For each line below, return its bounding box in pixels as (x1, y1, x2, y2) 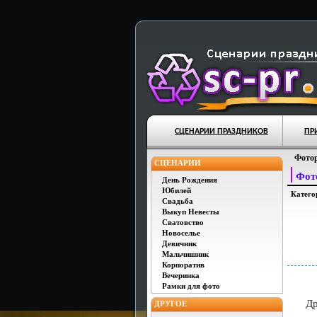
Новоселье (162, 229, 200, 237)
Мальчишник (162, 250, 209, 258)
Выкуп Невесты (162, 207, 219, 216)
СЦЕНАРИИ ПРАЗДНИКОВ (175, 127, 268, 136)
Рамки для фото (162, 282, 220, 290)
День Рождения (162, 175, 217, 184)
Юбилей (162, 186, 191, 195)
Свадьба (162, 197, 193, 205)
